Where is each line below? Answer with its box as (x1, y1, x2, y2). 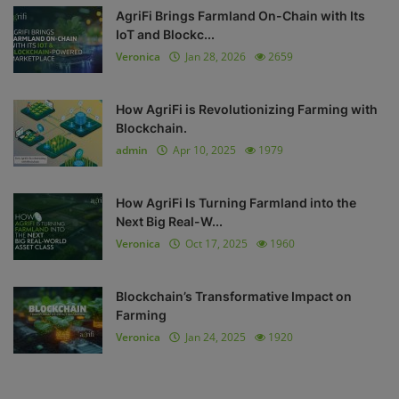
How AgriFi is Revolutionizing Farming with (116, 102, 378, 117)
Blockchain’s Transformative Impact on (116, 289, 352, 304)
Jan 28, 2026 (180, 49, 246, 64)
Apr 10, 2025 (167, 142, 236, 158)
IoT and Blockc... (116, 27, 215, 42)
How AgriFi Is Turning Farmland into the (116, 195, 356, 210)
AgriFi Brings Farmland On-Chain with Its (116, 8, 365, 23)
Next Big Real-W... (116, 214, 223, 229)
